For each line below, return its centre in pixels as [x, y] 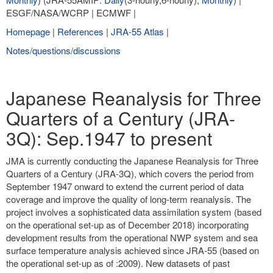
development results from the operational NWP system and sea [132, 237]
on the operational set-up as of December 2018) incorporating [127, 225]
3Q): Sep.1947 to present [109, 138]
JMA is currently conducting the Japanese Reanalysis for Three [132, 161]
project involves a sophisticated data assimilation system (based [134, 212]
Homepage [28, 31]
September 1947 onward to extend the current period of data [125, 186]
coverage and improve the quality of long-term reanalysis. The [129, 199]
